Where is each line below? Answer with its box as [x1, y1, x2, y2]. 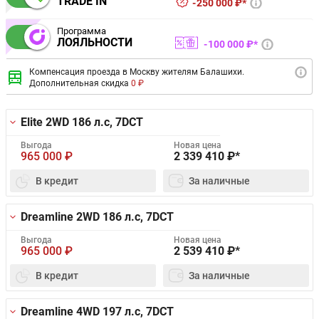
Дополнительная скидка [29, 78, 131, 88]
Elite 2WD [21, 115, 72, 129]
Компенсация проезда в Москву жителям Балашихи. [29, 66, 244, 77]
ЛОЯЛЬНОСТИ [57, 36, 132, 50]
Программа [57, 26, 106, 37]
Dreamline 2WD [21, 209, 103, 224]
